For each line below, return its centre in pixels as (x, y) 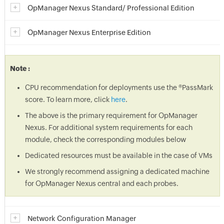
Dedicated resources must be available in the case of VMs (118, 155)
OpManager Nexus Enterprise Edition (89, 32)
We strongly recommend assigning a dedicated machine (117, 171)
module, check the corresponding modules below (105, 139)
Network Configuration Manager (81, 218)
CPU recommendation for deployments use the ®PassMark (119, 87)
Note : (21, 68)
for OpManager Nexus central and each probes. (101, 183)
